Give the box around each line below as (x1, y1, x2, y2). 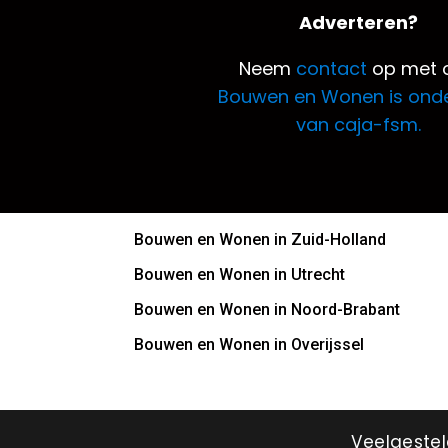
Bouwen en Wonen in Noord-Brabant (134, 299, 401, 319)
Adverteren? (298, 10, 418, 36)
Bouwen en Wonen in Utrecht (134, 264, 346, 284)
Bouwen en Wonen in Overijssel (134, 334, 365, 354)
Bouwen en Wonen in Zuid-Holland (134, 229, 387, 249)
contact (295, 56, 367, 82)
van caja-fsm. (295, 112, 421, 138)
